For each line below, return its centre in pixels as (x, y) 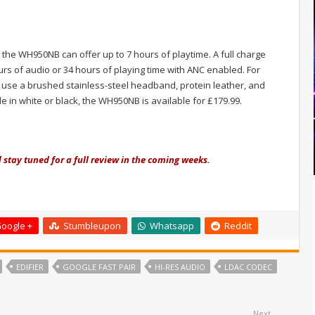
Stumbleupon (92, 225)
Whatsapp (172, 225)
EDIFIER (30, 266)
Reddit (238, 225)
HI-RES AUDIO (180, 266)
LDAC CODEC (248, 266)
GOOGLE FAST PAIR (99, 266)
